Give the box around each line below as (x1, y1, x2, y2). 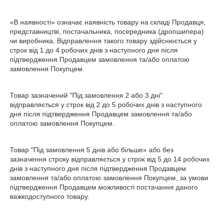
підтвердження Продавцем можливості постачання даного (10, 183, 198, 191)
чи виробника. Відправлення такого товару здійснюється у (10, 37, 197, 45)
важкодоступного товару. (10, 192, 89, 200)
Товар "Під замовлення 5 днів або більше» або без (10, 146, 173, 154)
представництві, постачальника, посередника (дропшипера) (10, 27, 204, 35)
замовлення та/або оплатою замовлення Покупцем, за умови (10, 174, 208, 182)
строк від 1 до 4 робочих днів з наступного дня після (10, 46, 178, 54)
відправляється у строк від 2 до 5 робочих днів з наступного (10, 101, 202, 109)
